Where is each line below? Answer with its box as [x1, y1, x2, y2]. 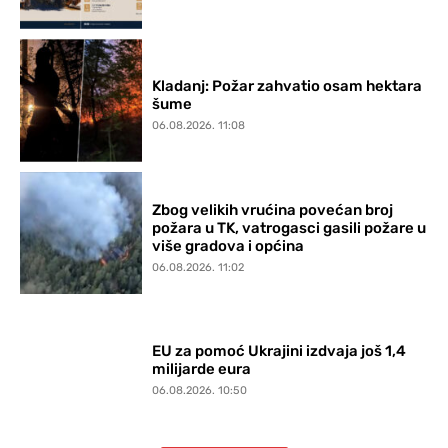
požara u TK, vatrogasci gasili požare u [152, 218, 427, 237]
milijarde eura [152, 359, 252, 378]
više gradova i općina [152, 236, 305, 255]
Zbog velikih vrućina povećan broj [152, 200, 394, 219]
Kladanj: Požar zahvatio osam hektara [152, 77, 423, 96]
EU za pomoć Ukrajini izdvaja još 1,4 [152, 341, 407, 360]
